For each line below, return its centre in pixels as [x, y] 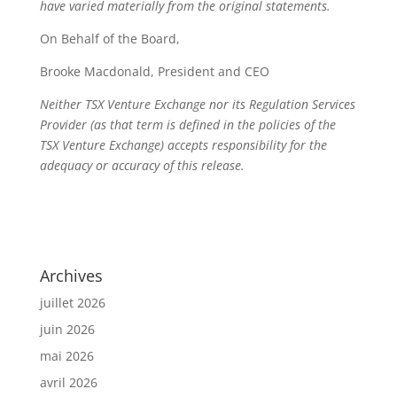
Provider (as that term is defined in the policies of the [187, 125]
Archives [71, 276]
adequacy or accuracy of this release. [142, 165]
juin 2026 [67, 329]
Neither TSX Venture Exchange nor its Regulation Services [197, 104]
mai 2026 [66, 356]
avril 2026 [68, 382]
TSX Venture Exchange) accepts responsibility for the [183, 145]
